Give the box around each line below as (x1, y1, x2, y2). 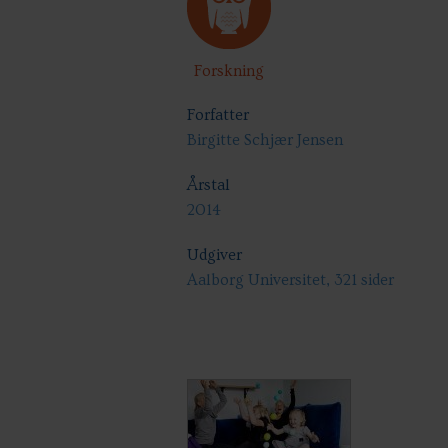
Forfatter (187, 106, 249, 124)
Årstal (187, 176, 230, 194)
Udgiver (187, 246, 242, 264)
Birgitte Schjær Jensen (187, 131, 343, 149)
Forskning (194, 62, 264, 80)
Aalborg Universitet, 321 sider (187, 271, 394, 289)
